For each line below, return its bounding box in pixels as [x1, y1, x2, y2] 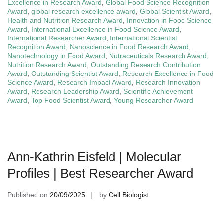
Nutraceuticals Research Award [109, 52, 207, 60]
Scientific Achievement [123, 87, 193, 96]
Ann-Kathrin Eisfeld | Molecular [7, 149, 181, 165]
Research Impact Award [57, 78, 132, 87]
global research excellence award [31, 7, 136, 16]
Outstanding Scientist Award [31, 70, 118, 78]
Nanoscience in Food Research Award [70, 43, 189, 51]
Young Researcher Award [114, 96, 193, 105]
